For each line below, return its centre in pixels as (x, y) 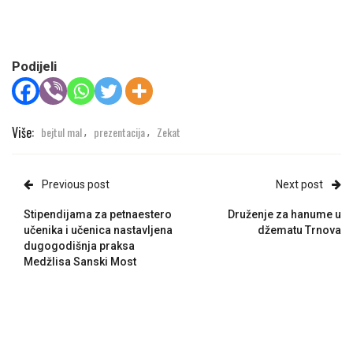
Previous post (76, 185)
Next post (299, 185)
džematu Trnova (299, 230)
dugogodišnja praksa (79, 246)
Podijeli (34, 67)
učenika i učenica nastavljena (98, 230)
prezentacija (119, 132)
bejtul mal (61, 132)
